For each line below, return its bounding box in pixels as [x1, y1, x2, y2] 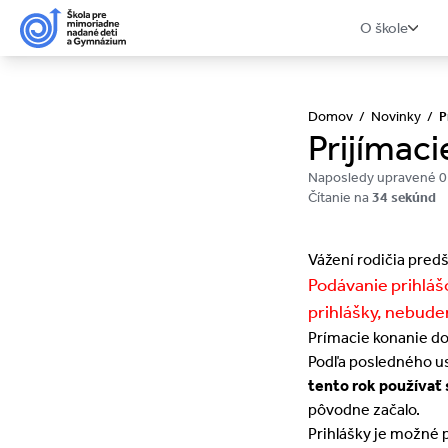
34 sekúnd [372, 189, 436, 206]
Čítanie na [308, 189, 372, 206]
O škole [359, 18, 408, 37]
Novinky [371, 108, 421, 125]
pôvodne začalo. [308, 400, 420, 419]
